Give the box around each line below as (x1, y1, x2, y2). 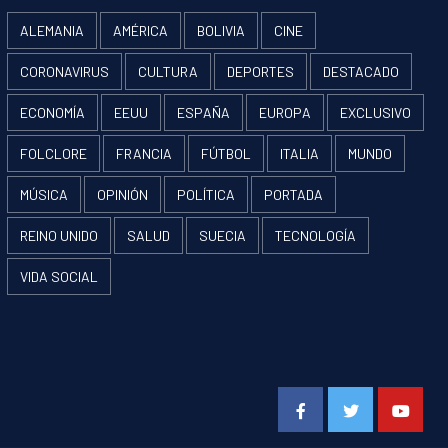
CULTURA (137, 63, 198, 81)
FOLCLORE (19, 145, 87, 163)
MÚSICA (19, 186, 68, 204)
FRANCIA (115, 145, 172, 163)
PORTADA (263, 186, 323, 204)
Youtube (390, 398, 446, 418)
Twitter (341, 398, 391, 418)
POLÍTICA (176, 186, 235, 204)
